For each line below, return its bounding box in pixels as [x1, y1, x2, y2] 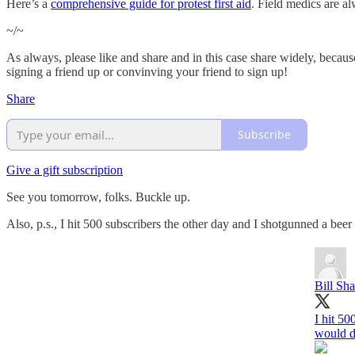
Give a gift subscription [6, 162, 123, 177]
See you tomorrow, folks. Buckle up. [6, 189, 193, 204]
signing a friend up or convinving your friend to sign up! [6, 64, 288, 78]
